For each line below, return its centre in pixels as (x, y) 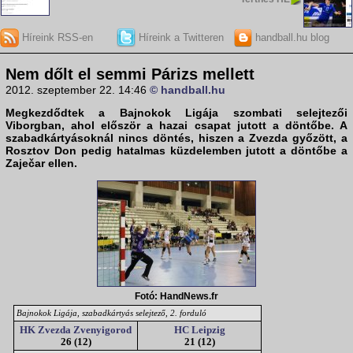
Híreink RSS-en (56, 37)
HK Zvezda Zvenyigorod (76, 330)
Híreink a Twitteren (179, 37)
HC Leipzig (199, 330)
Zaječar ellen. (41, 163)
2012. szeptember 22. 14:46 (78, 90)
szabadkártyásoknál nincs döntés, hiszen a (128, 138)
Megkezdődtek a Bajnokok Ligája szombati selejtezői (176, 113)
